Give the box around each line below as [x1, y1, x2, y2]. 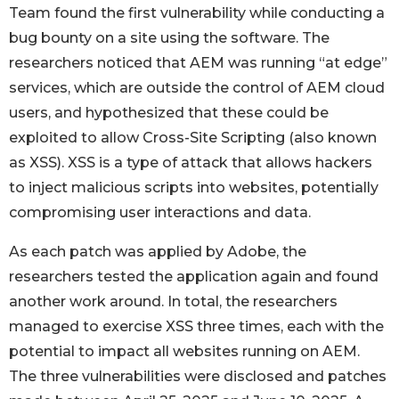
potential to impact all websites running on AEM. [9, 343, 360, 361]
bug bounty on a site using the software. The [9, 29, 330, 47]
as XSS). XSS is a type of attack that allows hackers [9, 154, 372, 172]
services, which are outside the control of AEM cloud [9, 79, 385, 97]
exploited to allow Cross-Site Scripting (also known [9, 129, 377, 147]
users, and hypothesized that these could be [9, 104, 329, 122]
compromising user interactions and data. [9, 204, 311, 222]
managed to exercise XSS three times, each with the [9, 318, 384, 336]
